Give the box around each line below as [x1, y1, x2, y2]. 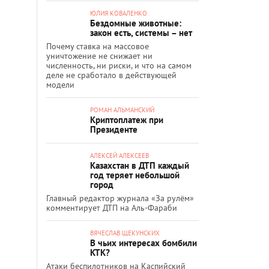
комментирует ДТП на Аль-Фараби [46, 202, 177, 213]
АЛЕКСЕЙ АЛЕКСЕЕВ [90, 151, 149, 160]
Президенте [90, 123, 138, 135]
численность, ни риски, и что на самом [46, 59, 192, 71]
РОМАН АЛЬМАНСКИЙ [90, 105, 154, 114]
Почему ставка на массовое [46, 40, 149, 52]
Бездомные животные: [90, 17, 181, 29]
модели [46, 79, 74, 90]
